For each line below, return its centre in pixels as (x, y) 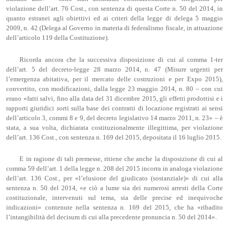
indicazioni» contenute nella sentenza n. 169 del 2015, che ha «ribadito (114, 208)
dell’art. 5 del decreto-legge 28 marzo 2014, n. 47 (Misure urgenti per (114, 69)
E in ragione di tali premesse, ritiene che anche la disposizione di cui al (121, 159)
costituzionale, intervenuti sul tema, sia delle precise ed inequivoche (114, 198)
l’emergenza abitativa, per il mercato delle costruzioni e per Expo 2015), (114, 79)
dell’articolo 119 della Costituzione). (58, 38)
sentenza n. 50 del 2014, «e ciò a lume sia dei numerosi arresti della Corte (114, 188)
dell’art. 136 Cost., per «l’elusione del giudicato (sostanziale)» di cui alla (114, 179)
